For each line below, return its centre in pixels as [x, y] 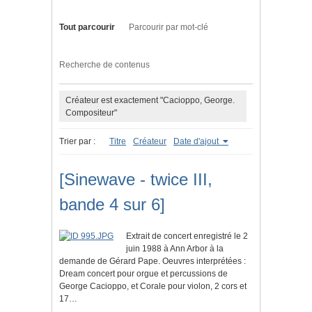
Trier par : [77, 142]
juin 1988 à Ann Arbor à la [175, 249]
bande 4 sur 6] [112, 205]
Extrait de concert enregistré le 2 [187, 236]
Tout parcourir [87, 28]
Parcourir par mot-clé [169, 28]
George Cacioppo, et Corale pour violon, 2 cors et [153, 287]
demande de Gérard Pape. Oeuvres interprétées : [153, 262]
